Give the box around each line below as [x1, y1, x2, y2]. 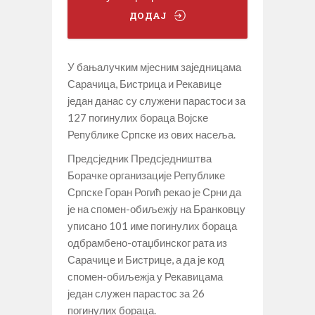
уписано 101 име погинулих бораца [67, 219, 237, 232]
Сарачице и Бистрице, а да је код [67, 252, 224, 266]
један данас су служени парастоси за [67, 94, 245, 107]
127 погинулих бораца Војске [67, 110, 208, 124]
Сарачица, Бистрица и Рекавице [67, 77, 221, 90]
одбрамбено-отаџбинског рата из [67, 236, 227, 249]
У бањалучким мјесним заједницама [67, 60, 241, 73]
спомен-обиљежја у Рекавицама [67, 269, 223, 283]
